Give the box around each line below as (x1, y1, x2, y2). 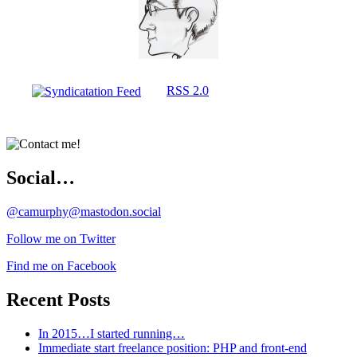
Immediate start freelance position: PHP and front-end (38, 340, 307, 355)
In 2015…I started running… (38, 326, 185, 340)
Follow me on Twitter (6, 231, 116, 245)
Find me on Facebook (6, 258, 116, 273)
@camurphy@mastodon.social (6, 204, 161, 218)
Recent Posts (6, 288, 110, 310)
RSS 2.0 (167, 83, 209, 97)
